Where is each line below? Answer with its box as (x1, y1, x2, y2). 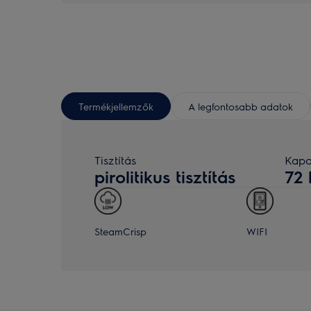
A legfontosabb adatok (188, 99, 293, 112)
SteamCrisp (94, 225, 146, 237)
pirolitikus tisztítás (94, 166, 235, 187)
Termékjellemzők (78, 99, 153, 112)
